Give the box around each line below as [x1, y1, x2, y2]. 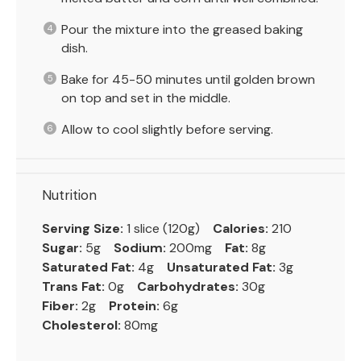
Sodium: [114, 239, 166, 257]
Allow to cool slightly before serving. [61, 121, 273, 139]
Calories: [213, 220, 268, 238]
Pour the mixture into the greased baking [61, 21, 303, 39]
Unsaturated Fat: [167, 259, 276, 276]
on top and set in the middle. [61, 89, 230, 107]
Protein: [109, 297, 160, 315]
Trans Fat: [42, 278, 105, 296]
